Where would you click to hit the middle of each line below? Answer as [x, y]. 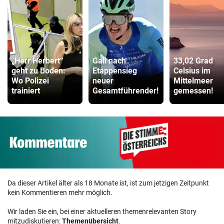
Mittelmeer [193, 81]
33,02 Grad [193, 61]
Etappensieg [115, 71]
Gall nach [109, 61]
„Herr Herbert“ [37, 61]
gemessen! [193, 91]
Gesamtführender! [125, 91]
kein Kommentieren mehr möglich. [60, 192]
